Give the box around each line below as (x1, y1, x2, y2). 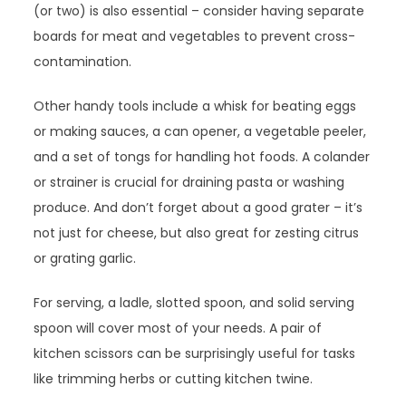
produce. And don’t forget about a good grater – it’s (34, 198, 363, 217)
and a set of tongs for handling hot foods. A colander (34, 148, 371, 167)
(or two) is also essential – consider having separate (34, 2, 365, 21)
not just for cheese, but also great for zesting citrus (34, 224, 360, 243)
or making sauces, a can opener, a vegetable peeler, (34, 122, 367, 141)
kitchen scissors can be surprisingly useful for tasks (34, 344, 356, 363)
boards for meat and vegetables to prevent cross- (34, 27, 356, 46)
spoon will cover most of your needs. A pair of (34, 319, 323, 338)
